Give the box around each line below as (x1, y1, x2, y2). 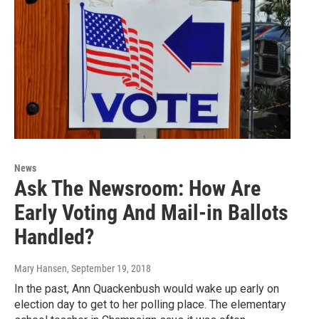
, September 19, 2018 (67, 263, 151, 275)
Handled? (14, 224, 94, 250)
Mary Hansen (14, 263, 67, 275)
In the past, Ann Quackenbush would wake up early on (14, 282, 279, 296)
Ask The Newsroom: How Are (14, 176, 261, 202)
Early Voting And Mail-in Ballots (14, 200, 288, 226)
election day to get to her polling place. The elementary (14, 298, 286, 312)
